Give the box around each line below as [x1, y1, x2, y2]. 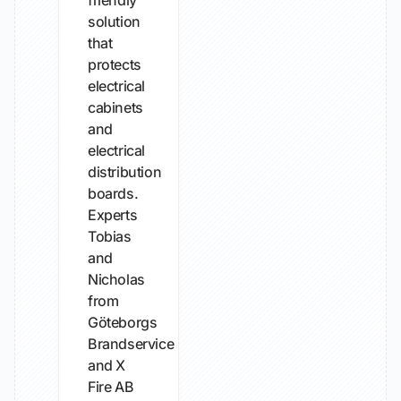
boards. [88, 184, 139, 202]
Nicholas [88, 270, 145, 288]
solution [88, 13, 141, 30]
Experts [88, 206, 138, 224]
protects [88, 55, 141, 73]
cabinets [88, 98, 143, 116]
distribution [88, 163, 162, 181]
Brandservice [88, 335, 175, 353]
